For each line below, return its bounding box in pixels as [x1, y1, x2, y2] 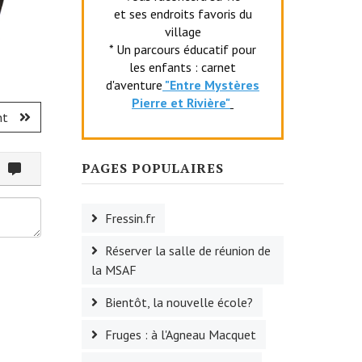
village [164, 23, 201, 40]
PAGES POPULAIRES [82, 158, 224, 177]
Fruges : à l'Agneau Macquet [105, 326, 256, 343]
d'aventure [106, 76, 162, 93]
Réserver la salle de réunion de [105, 242, 271, 259]
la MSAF [91, 261, 137, 278]
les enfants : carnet [129, 58, 236, 75]
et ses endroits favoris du [113, 5, 252, 22]
